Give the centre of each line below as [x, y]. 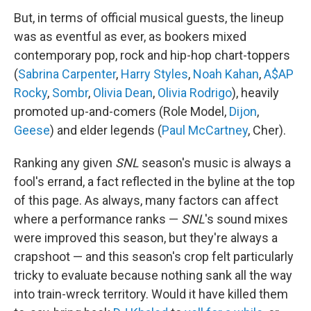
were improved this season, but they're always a [146, 238]
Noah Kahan [226, 74]
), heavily [255, 93]
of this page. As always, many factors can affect [146, 200]
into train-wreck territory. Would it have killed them [151, 294]
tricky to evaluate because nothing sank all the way [153, 275]
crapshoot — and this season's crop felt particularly [154, 257]
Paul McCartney [205, 130]
